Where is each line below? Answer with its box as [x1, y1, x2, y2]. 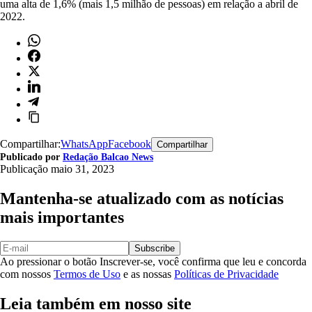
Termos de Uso [54, 267, 120, 280]
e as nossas [120, 267, 174, 280]
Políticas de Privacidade [174, 267, 279, 280]
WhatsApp [61, 137, 108, 150]
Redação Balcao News [63, 151, 153, 162]
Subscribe [134, 242, 175, 253]
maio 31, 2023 [51, 162, 114, 175]
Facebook [108, 137, 151, 150]
